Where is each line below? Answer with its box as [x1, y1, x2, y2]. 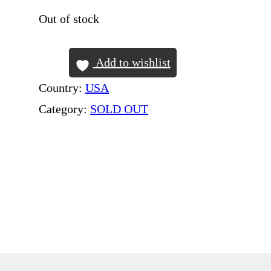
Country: [39, 81, 85, 94]
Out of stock [39, 12, 99, 25]
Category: [39, 102, 90, 116]
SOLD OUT [90, 102, 148, 116]
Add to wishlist [95, 56, 171, 69]
